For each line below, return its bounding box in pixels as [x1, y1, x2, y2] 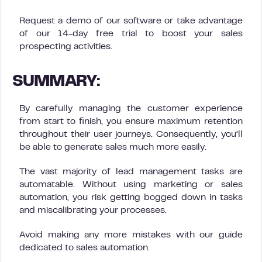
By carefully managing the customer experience [19, 105, 243, 113]
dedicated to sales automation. [19, 244, 150, 252]
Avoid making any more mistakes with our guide [19, 231, 243, 239]
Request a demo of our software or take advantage [19, 17, 243, 25]
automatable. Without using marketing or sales [19, 181, 243, 189]
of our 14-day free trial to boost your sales [19, 30, 243, 38]
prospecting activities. [19, 43, 112, 51]
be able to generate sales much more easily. [19, 143, 206, 151]
